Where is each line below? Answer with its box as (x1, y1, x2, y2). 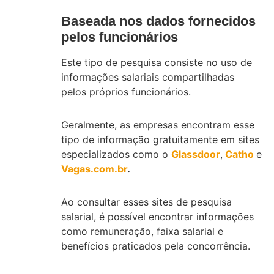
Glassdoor (171, 147, 220, 160)
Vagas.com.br (61, 162, 127, 175)
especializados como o (61, 147, 171, 160)
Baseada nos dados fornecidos (61, 13, 256, 29)
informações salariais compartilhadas (61, 70, 234, 83)
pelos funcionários (61, 29, 178, 45)
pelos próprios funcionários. (61, 85, 191, 98)
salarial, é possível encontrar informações (61, 210, 254, 223)
